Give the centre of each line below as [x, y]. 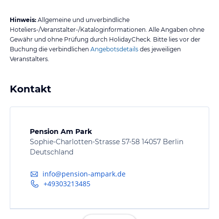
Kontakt [31, 89]
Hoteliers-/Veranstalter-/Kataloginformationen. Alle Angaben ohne [107, 29]
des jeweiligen [160, 49]
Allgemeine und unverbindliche [84, 20]
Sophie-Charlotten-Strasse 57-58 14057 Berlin [107, 142]
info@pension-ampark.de [84, 174]
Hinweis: [23, 20]
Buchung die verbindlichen [49, 49]
